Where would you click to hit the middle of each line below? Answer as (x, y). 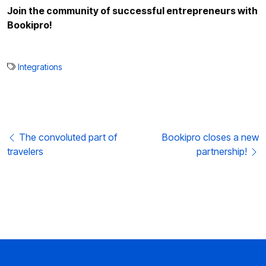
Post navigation (39, 136)
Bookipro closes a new (210, 137)
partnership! (223, 151)
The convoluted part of (67, 137)
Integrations (40, 66)
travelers (25, 151)
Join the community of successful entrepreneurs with (132, 10)
